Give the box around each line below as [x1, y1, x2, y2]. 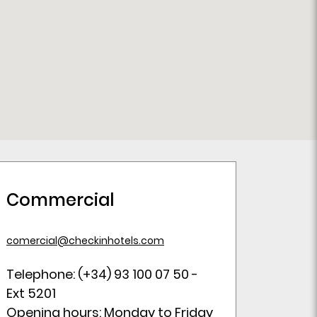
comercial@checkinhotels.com [6, 234, 164, 248]
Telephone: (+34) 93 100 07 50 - [6, 265, 198, 283]
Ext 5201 [6, 284, 56, 302]
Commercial [6, 188, 114, 212]
